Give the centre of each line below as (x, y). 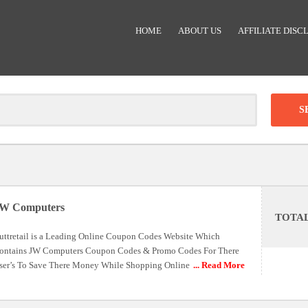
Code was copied (154, 223)
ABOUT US (200, 31)
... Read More (219, 265)
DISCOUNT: (145, 162)
